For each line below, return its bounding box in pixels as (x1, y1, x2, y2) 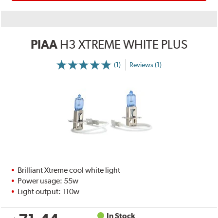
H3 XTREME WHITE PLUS (60, 37, 187, 52)
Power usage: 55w (18, 176, 79, 186)
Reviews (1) (129, 60, 162, 69)
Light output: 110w (18, 187, 80, 197)
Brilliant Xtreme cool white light (18, 165, 121, 175)
